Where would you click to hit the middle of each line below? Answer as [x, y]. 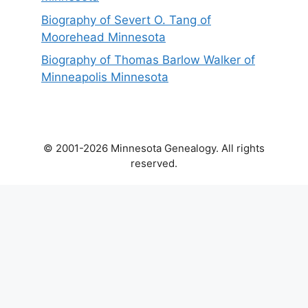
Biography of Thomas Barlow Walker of [148, 60]
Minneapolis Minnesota [105, 77]
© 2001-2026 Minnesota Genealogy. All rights [154, 148]
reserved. [154, 164]
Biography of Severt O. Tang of [126, 20]
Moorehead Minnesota [103, 37]
